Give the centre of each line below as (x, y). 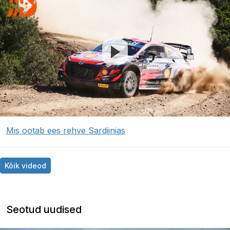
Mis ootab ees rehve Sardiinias (66, 131)
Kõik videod (25, 166)
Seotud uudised (44, 210)
